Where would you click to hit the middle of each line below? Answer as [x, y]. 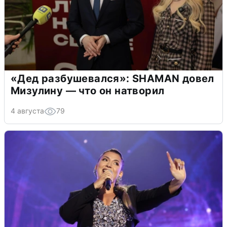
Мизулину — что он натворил [88, 90]
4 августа [27, 110]
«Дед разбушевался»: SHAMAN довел [112, 78]
